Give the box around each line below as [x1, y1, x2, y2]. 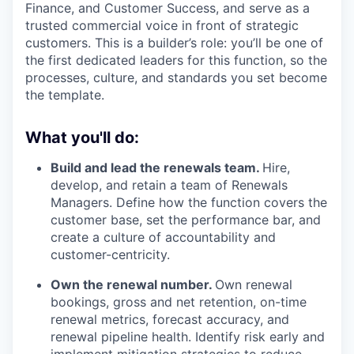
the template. [25, 87, 104, 104]
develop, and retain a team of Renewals [51, 177, 288, 194]
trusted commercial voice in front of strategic [25, 17, 299, 34]
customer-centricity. [51, 247, 170, 263]
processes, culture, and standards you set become [25, 70, 327, 86]
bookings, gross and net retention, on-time [51, 294, 307, 311]
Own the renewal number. [51, 277, 215, 293]
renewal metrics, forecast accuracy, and [51, 311, 289, 328]
